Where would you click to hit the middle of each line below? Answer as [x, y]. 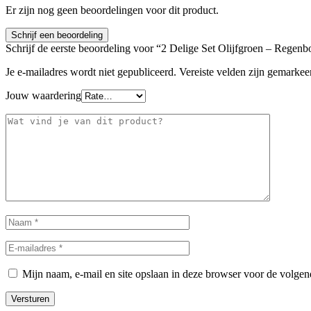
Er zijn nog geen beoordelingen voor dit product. [112, 10]
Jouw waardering [43, 96]
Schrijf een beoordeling [57, 35]
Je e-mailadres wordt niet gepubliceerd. [91, 72]
